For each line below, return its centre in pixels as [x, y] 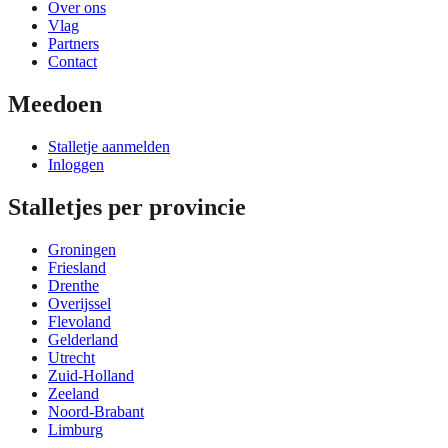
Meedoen [55, 104]
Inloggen [76, 165]
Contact [72, 62]
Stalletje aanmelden [109, 147]
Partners [73, 44]
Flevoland [79, 322]
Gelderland [83, 340]
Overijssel [79, 304]
